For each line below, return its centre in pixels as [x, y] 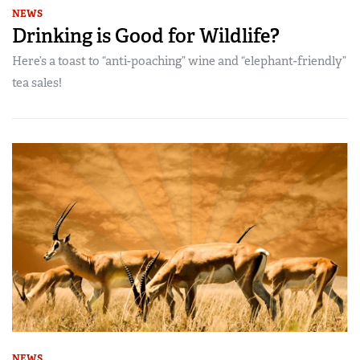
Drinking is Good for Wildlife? [146, 35]
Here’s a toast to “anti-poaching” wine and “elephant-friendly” [179, 61]
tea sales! [37, 82]
